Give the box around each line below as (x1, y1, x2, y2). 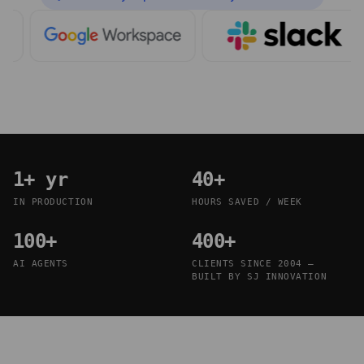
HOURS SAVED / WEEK (192, 197, 302, 207)
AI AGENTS (13, 258, 68, 269)
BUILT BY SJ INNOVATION (192, 271, 327, 282)
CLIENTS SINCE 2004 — (192, 258, 315, 269)
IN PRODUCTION (13, 197, 93, 207)
